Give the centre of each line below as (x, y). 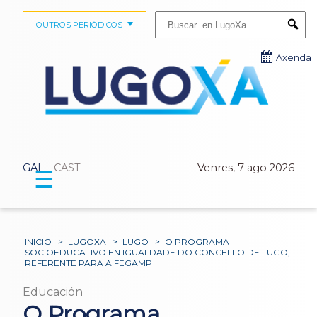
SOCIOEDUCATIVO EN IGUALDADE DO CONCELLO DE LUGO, (158, 253)
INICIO (39, 242)
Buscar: (168, 16)
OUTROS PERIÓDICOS (79, 25)
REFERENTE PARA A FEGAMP (89, 263)
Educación (53, 292)
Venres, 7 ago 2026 (246, 168)
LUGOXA (87, 242)
